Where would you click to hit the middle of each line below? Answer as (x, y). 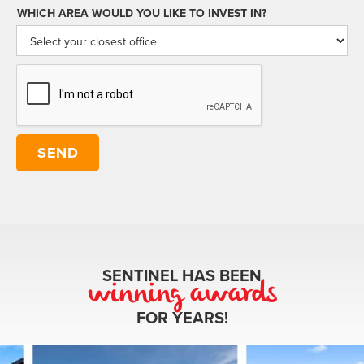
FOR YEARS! (182, 318)
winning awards (182, 297)
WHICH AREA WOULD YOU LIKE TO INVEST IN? (142, 13)
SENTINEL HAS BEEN (182, 275)
